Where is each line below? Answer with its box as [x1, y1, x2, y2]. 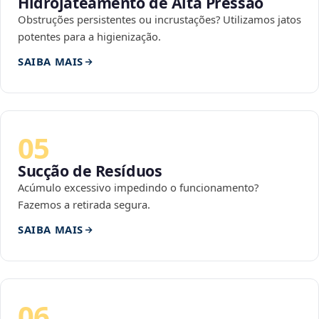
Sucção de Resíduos [18, 160, 162, 182]
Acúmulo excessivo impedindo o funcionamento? [18, 180, 258, 195]
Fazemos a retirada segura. [18, 197, 150, 212]
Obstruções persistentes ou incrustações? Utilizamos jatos [18, 12, 301, 27]
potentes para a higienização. [18, 29, 161, 44]
